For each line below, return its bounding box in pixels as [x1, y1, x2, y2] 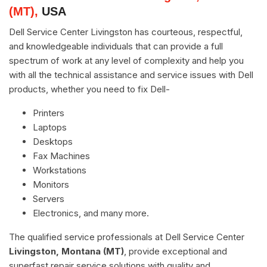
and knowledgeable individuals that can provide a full [9, 40, 223, 52]
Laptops [33, 121, 67, 133]
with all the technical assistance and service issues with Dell [9, 69, 253, 80]
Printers [33, 107, 64, 119]
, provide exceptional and [124, 245, 227, 257]
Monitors [33, 178, 69, 190]
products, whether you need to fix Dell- [9, 83, 170, 95]
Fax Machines [33, 150, 90, 162]
